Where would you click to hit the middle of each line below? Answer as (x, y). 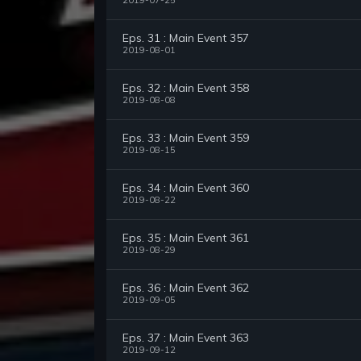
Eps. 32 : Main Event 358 (186, 88)
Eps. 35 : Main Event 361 (186, 238)
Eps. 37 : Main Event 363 (186, 338)
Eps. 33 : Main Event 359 (186, 138)
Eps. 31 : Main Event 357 (186, 38)
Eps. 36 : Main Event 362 (186, 288)
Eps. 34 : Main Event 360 (186, 188)
